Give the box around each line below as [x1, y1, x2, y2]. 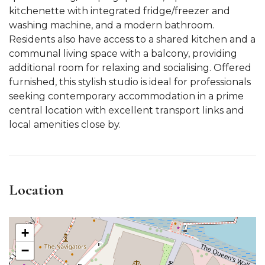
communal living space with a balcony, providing [9, 48, 237, 59]
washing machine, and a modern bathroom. [9, 20, 214, 31]
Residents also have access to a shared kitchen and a [9, 34, 256, 45]
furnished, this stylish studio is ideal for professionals [9, 76, 251, 88]
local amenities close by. [9, 119, 121, 130]
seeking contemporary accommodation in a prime [9, 91, 244, 102]
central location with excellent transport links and [9, 105, 244, 116]
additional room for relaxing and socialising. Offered [9, 62, 251, 73]
